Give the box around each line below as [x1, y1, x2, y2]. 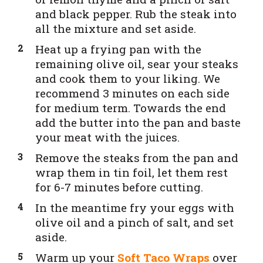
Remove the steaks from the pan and [35, 150, 238, 166]
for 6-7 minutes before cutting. [35, 180, 203, 195]
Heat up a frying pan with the [35, 42, 201, 57]
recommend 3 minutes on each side [35, 86, 230, 101]
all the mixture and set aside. [35, 21, 196, 36]
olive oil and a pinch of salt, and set [35, 215, 234, 230]
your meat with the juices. [35, 130, 180, 145]
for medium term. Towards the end [35, 100, 226, 116]
